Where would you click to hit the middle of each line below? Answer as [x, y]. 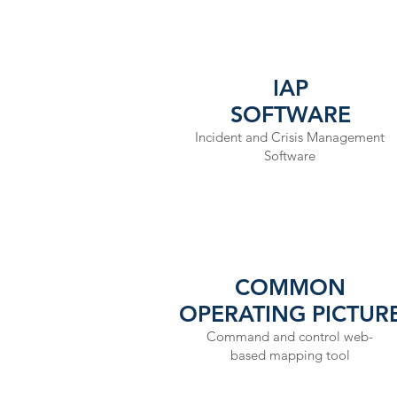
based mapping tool [290, 355]
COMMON [290, 287]
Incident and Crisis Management [290, 137]
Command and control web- [290, 336]
